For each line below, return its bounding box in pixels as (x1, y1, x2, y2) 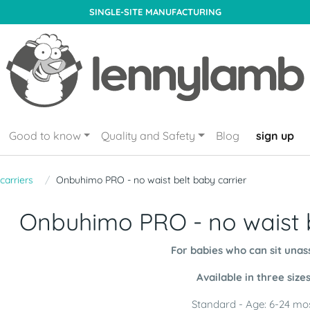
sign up (256, 129, 294, 143)
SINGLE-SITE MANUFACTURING (89, 6, 221, 17)
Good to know (8, 129, 81, 143)
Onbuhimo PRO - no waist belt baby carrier (56, 174, 246, 186)
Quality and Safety (101, 129, 196, 143)
